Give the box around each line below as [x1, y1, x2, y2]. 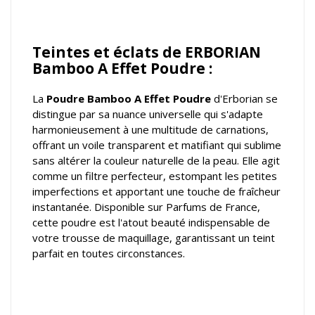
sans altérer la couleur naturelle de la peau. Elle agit [32, 153, 280, 167]
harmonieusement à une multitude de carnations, [32, 122, 269, 136]
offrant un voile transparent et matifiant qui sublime [32, 137, 281, 152]
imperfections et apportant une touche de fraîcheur [32, 184, 281, 198]
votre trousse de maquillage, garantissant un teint [32, 230, 275, 245]
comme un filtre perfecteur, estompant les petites [32, 168, 277, 183]
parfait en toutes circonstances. [32, 245, 185, 260]
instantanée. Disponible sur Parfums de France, [32, 199, 260, 214]
